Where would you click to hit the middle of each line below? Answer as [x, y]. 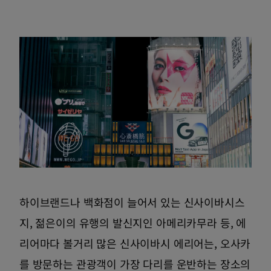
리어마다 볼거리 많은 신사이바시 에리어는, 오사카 [135, 243]
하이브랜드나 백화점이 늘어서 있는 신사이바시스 [132, 202]
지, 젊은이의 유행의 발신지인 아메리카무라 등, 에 [133, 223]
